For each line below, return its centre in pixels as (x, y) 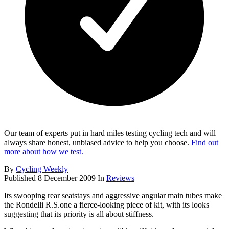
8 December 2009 (67, 178)
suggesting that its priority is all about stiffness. (79, 214)
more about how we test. (44, 152)
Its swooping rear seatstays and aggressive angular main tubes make (113, 196)
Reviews (120, 178)
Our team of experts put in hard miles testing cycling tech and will (110, 133)
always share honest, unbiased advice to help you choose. (98, 143)
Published (21, 178)
